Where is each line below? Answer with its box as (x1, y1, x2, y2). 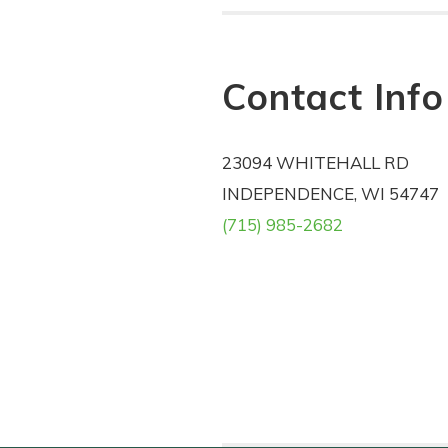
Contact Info (222, 74, 444, 120)
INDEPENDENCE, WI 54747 (222, 183, 439, 205)
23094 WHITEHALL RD (222, 152, 409, 174)
